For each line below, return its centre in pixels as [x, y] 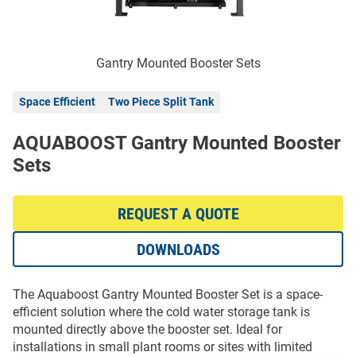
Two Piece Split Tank [161, 102]
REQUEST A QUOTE [178, 213]
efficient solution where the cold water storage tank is [161, 312]
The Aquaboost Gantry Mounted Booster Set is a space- [168, 295]
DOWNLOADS [178, 249]
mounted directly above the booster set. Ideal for [147, 330]
